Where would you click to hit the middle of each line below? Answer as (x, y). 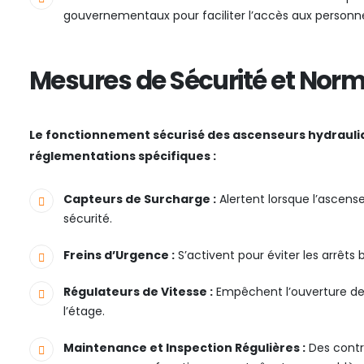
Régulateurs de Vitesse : (138, 292)
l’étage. (84, 312)
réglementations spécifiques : (123, 156)
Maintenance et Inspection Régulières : (184, 348)
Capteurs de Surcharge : (140, 199)
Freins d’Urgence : (119, 256)
